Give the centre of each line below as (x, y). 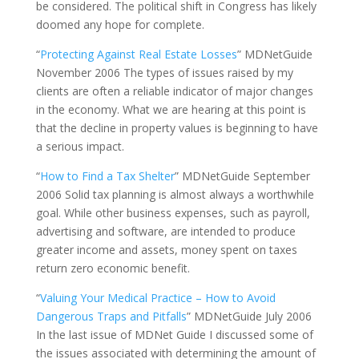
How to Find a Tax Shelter (107, 176)
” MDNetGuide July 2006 (249, 316)
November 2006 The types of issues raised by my (164, 73)
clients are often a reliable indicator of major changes (174, 91)
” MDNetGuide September (242, 176)
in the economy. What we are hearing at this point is (171, 109)
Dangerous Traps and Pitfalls (111, 316)
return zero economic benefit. (113, 268)
